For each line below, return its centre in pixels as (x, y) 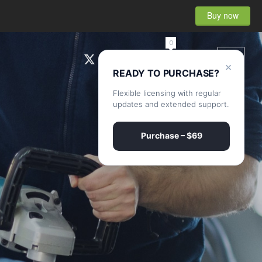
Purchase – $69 (171, 135)
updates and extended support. (171, 104)
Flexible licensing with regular (167, 93)
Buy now (223, 15)
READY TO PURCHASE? (166, 73)
